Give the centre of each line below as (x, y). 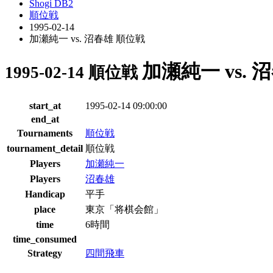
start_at (45, 105)
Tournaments (45, 133)
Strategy (45, 253)
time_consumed (45, 239)
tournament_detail (45, 148)
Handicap (45, 194)
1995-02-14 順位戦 (73, 73)
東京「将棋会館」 (124, 209)
